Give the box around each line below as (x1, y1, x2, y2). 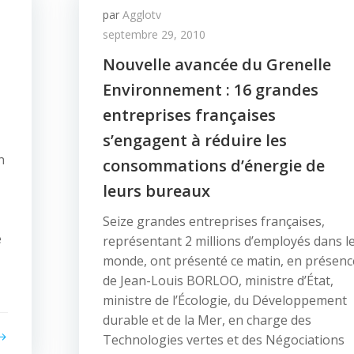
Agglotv (122, 7, 161, 22)
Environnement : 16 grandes (103, 79, 318, 100)
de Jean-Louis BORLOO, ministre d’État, (103, 272, 333, 289)
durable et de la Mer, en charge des (103, 311, 311, 329)
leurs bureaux (103, 180, 210, 201)
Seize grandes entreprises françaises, (103, 213, 325, 230)
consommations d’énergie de (103, 155, 325, 176)
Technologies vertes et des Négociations (103, 331, 345, 348)
